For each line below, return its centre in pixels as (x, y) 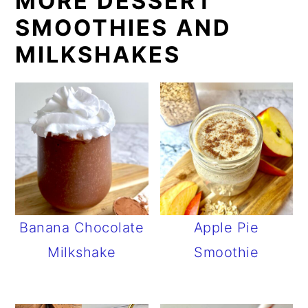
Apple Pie (226, 228)
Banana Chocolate (82, 228)
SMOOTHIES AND (124, 27)
